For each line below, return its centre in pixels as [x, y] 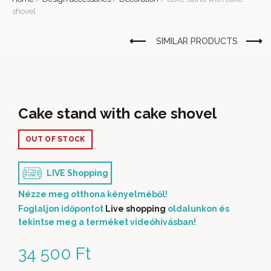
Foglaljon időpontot [62, 209]
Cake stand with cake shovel [117, 113]
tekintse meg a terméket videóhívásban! [107, 222]
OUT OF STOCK [55, 139]
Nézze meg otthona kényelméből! [93, 194]
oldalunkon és [198, 209]
